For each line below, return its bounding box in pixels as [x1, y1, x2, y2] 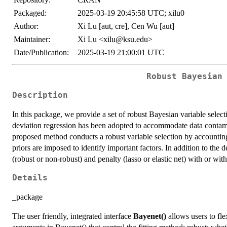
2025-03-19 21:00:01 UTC [78, 48, 164, 57]
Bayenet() [133, 211, 166, 220]
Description [12, 90, 68, 100]
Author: [14, 22, 39, 30]
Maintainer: [14, 35, 50, 44]
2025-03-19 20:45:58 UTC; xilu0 [78, 9, 184, 17]
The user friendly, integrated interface [12, 211, 133, 220]
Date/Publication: [14, 48, 69, 57]
